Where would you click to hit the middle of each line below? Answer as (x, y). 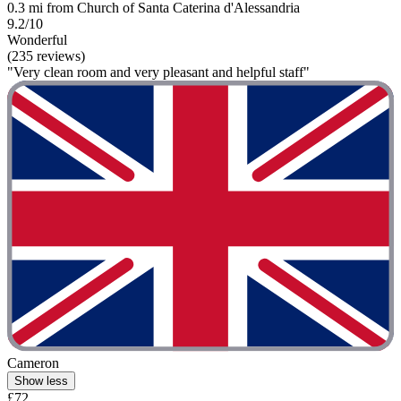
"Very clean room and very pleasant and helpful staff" (158, 73)
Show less (41, 380)
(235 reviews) (46, 56)
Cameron (33, 363)
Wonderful (37, 40)
